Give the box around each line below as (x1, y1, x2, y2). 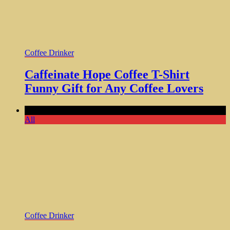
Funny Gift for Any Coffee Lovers (25, 81, 203, 95)
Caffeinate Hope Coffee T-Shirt (25, 67, 189, 81)
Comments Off (25, 105, 73, 114)
